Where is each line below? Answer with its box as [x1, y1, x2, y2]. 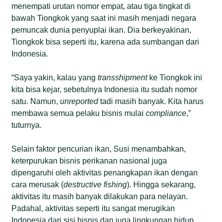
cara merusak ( [11, 180, 64, 189]
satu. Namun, [11, 97, 60, 106]
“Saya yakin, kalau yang [11, 73, 98, 82]
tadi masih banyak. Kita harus [98, 97, 204, 106]
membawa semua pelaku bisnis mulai [11, 109, 146, 117]
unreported [60, 97, 99, 106]
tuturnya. [11, 120, 42, 129]
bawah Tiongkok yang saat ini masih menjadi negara [11, 13, 197, 22]
